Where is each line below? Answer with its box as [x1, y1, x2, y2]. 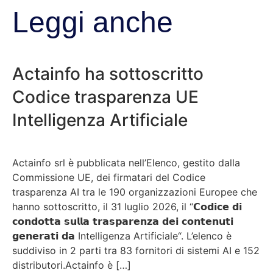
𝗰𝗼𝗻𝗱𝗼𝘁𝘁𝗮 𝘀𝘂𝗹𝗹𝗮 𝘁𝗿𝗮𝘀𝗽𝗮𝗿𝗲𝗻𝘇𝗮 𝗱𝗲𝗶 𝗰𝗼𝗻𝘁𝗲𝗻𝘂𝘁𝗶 [12, 214, 233, 227]
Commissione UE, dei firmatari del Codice [12, 171, 205, 183]
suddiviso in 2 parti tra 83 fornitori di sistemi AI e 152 [12, 244, 260, 257]
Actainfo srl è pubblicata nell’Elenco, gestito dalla [12, 156, 240, 169]
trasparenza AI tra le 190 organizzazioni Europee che [12, 185, 257, 198]
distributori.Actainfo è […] [12, 258, 131, 271]
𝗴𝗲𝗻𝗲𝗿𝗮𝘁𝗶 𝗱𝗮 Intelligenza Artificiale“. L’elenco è [12, 229, 232, 242]
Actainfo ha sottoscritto [12, 63, 204, 84]
